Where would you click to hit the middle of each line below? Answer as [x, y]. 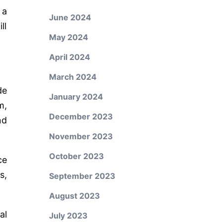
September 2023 [82, 176]
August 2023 [74, 196]
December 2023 [81, 116]
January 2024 [76, 97]
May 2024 [68, 37]
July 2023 [68, 216]
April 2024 [69, 57]
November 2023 [81, 136]
